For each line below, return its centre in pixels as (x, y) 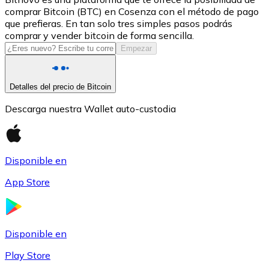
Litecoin (46, 171)
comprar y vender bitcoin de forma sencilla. (99, 35)
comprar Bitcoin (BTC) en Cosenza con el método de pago (132, 11)
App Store (27, 182)
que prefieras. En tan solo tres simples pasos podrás (119, 23)
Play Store (28, 255)
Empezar (136, 48)
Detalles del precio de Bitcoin (60, 86)
